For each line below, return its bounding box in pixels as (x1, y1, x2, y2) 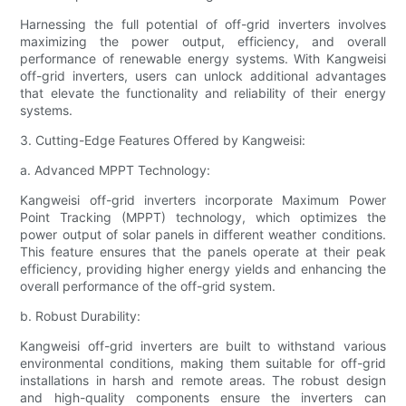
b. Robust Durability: (20, 308, 141, 324)
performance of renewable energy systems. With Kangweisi (20, 51, 386, 67)
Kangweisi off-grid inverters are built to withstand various (20, 338, 386, 354)
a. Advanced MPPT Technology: (20, 162, 211, 179)
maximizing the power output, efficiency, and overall (20, 34, 386, 50)
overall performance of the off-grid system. (20, 278, 276, 295)
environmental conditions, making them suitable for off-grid (20, 355, 386, 372)
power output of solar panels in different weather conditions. (20, 227, 386, 243)
